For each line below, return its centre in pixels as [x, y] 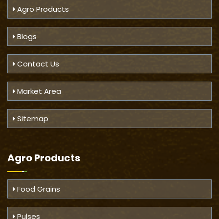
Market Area [38, 91]
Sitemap [32, 119]
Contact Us [37, 64]
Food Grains [38, 189]
